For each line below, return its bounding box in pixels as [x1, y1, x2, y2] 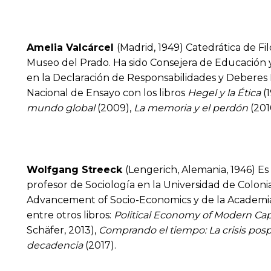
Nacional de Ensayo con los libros [27, 87, 188, 99]
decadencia [27, 240, 83, 252]
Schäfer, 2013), [27, 224, 99, 237]
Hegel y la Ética [188, 87, 261, 99]
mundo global [27, 102, 95, 114]
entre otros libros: [27, 209, 114, 221]
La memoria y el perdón [134, 102, 248, 114]
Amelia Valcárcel [27, 42, 117, 54]
